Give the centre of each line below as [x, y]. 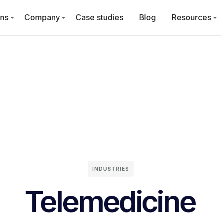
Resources [191, 17]
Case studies [99, 17]
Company [42, 17]
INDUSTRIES [110, 169]
